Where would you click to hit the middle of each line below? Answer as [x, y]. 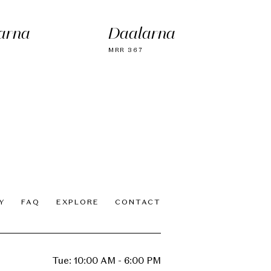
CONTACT [138, 203]
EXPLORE [77, 203]
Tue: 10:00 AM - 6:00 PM [106, 262]
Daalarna [142, 35]
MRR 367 [126, 51]
